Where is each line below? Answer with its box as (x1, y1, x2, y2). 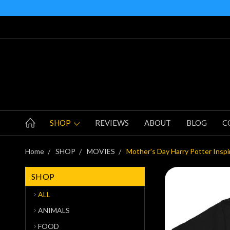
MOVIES (87, 146, 115, 156)
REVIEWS (95, 118, 129, 127)
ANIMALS (38, 205, 70, 215)
